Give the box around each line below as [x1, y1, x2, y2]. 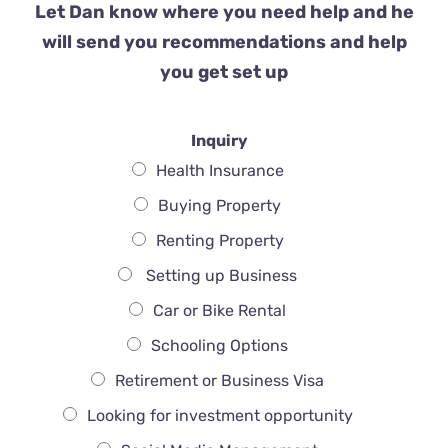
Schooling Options [151, 336, 288, 356]
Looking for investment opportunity [86, 406, 353, 426]
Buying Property [158, 196, 281, 216]
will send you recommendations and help [41, 31, 407, 54]
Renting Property [155, 231, 284, 251]
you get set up [160, 61, 288, 84]
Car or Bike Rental [153, 301, 286, 321]
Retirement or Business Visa [115, 371, 324, 391]
